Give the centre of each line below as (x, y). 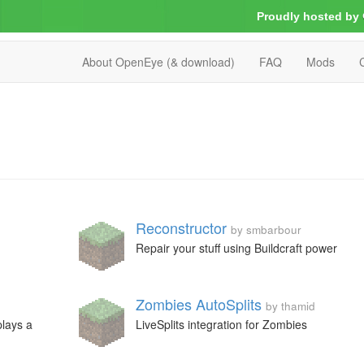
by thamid (290, 306)
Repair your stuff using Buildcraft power (236, 248)
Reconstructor (181, 227)
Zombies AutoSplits (198, 304)
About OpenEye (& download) (158, 62)
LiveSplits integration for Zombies (221, 324)
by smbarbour (266, 230)
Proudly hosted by (308, 16)
